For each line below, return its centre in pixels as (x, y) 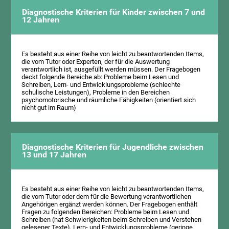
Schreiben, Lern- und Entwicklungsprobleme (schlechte (101, 85)
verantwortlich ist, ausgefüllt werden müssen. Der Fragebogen (111, 70)
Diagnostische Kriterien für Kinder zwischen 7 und (113, 12)
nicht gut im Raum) (49, 108)
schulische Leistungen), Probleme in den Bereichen (96, 93)
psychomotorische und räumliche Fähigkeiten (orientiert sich (109, 100)
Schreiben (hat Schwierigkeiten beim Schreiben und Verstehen (112, 219)
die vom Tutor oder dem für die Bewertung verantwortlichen (107, 196)
